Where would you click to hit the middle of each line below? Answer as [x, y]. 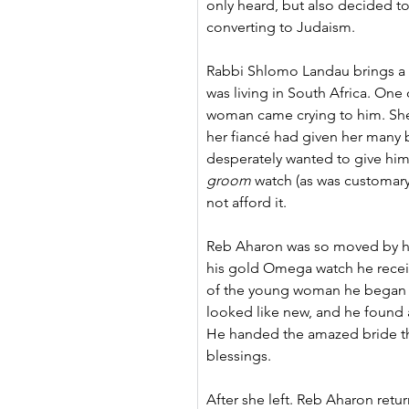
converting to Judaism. [281, 27]
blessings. [239, 356]
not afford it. [246, 202]
